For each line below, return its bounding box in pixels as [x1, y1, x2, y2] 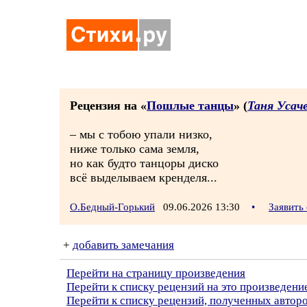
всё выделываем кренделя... [70, 171, 217, 184]
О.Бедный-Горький [70, 201, 155, 212]
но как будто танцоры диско [70, 156, 219, 170]
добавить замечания [73, 238, 174, 251]
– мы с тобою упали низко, [70, 127, 212, 141]
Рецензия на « [70, 99, 147, 112]
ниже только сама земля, [70, 142, 199, 156]
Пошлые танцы [147, 99, 234, 112]
